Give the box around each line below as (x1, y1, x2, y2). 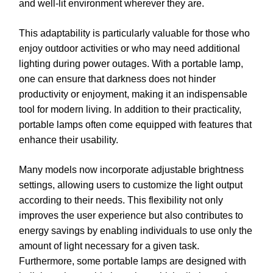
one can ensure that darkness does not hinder (19, 74, 216, 85)
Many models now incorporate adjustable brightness (19, 165, 244, 175)
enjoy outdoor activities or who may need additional (19, 43, 240, 54)
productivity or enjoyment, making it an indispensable (19, 89, 247, 100)
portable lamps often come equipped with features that (19, 119, 252, 130)
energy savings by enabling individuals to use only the (19, 225, 252, 236)
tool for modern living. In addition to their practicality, (19, 104, 241, 115)
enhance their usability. (19, 135, 118, 146)
